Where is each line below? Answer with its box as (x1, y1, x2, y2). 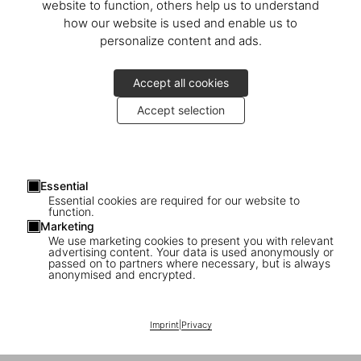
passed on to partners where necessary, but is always (48, 255, 330, 270)
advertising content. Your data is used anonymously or (48, 244, 334, 259)
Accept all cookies (132, 75, 229, 89)
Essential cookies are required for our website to (48, 193, 300, 207)
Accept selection (136, 102, 225, 117)
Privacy (180, 318, 212, 330)
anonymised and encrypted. (48, 267, 196, 281)
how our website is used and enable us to (64, 15, 297, 31)
